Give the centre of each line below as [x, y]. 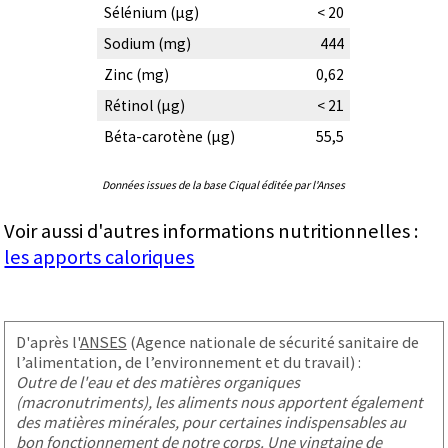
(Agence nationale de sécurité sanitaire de [272, 341]
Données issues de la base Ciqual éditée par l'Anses [224, 184]
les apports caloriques [99, 256]
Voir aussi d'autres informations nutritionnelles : [211, 230]
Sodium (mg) [147, 43]
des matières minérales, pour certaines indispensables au [210, 421]
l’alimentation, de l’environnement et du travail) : [188, 361]
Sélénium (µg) [151, 12]
